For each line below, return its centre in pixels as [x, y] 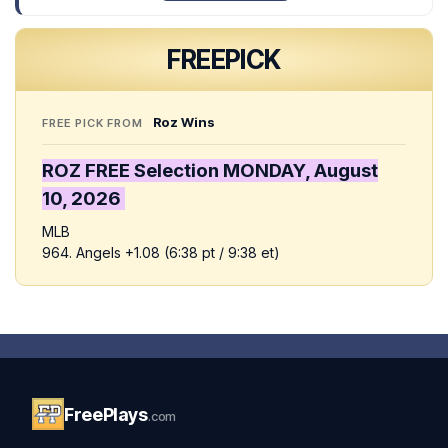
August [344, 171]
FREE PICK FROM [94, 123]
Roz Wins [183, 122]
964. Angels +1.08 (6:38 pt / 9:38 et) [161, 253]
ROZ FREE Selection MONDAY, [176, 171]
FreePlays [106, 414]
